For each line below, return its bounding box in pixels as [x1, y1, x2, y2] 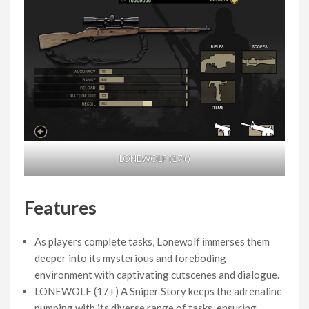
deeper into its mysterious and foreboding [34, 252, 226, 265]
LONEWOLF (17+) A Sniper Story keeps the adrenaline [34, 285, 282, 298]
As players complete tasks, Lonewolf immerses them [34, 235, 270, 248]
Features [24, 197, 97, 219]
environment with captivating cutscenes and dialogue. [34, 268, 279, 281]
